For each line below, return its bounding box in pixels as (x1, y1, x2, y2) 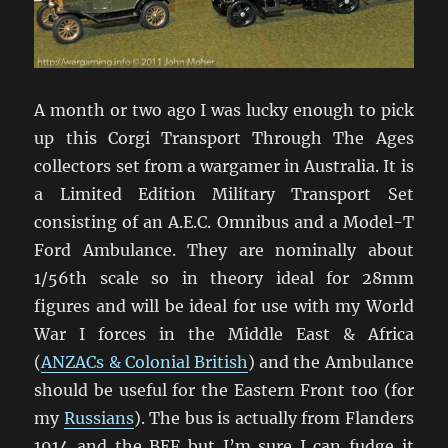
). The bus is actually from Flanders (133, 407, 414, 428)
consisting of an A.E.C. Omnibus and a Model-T (34, 211, 414, 232)
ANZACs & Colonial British (41, 351, 248, 372)
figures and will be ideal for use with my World (34, 295, 414, 316)
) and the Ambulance (248, 351, 414, 372)
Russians (63, 407, 134, 428)
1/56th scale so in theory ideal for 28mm (34, 267, 414, 288)
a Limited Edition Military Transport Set (34, 183, 414, 204)
